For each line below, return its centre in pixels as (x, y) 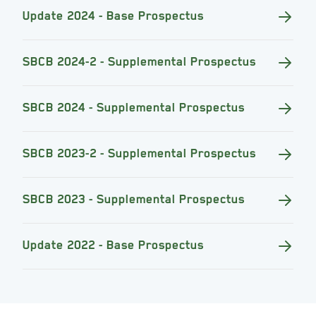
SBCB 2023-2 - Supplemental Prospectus (139, 153)
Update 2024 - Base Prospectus (113, 16)
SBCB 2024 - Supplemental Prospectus (134, 107)
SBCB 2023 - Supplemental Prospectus (134, 199)
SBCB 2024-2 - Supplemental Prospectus (139, 61)
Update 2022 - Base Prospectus (113, 245)
